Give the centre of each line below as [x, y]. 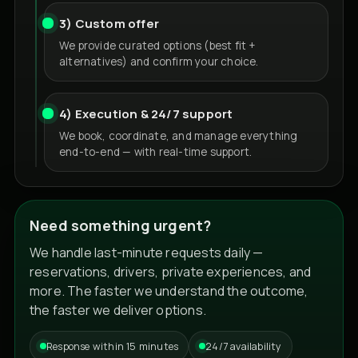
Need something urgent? [121, 225]
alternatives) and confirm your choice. [159, 61]
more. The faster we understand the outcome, [169, 290]
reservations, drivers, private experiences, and [171, 271]
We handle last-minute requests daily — [147, 252]
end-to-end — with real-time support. [156, 151]
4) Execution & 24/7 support [146, 113]
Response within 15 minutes [113, 346]
